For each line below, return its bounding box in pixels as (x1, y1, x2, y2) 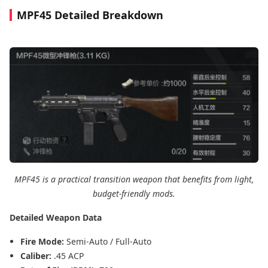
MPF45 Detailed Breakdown (17, 7, 163, 22)
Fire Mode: (20, 236, 66, 248)
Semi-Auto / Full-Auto (66, 236, 151, 248)
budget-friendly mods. (93, 188, 175, 200)
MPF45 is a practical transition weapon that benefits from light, (14, 173, 254, 185)
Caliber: (20, 250, 54, 262)
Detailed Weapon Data (10, 212, 102, 224)
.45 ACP (54, 250, 84, 262)
